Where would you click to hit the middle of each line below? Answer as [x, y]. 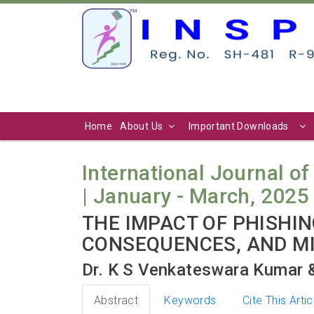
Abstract [116, 300]
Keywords [190, 300]
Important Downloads [238, 126]
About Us [142, 126]
